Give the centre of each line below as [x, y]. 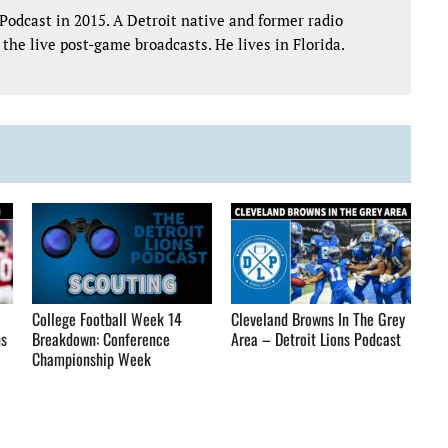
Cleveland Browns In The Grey [318, 318]
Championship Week [92, 358]
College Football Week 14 [107, 318]
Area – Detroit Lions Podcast [316, 338]
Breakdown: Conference [101, 338]
